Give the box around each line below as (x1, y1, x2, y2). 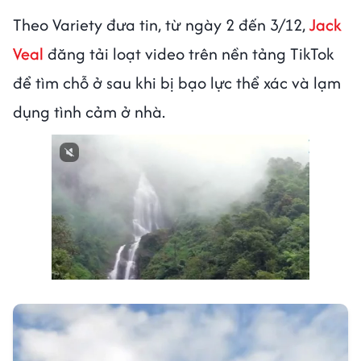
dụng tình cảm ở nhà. (13, 99, 165, 123)
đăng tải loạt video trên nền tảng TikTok (44, 41, 334, 65)
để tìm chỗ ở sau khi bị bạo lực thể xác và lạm (13, 70, 341, 94)
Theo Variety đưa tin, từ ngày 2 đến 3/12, (13, 12, 309, 36)
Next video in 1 (77, 255, 155, 264)
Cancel (227, 255, 263, 264)
